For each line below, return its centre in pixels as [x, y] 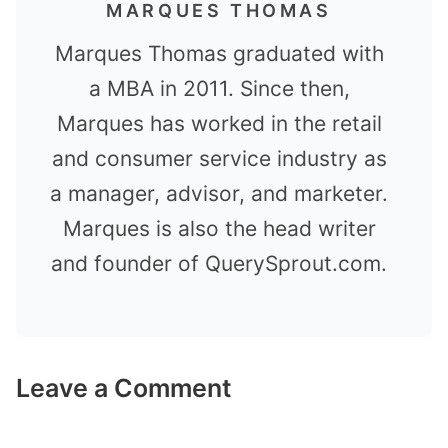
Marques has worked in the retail [219, 123]
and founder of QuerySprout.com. [219, 263]
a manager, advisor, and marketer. [219, 193]
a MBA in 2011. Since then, [219, 88]
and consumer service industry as [219, 158]
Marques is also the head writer [219, 228]
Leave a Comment [124, 388]
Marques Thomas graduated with [219, 53]
